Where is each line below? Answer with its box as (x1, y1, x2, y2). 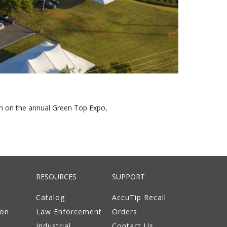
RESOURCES (35, 172, 77, 182)
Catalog (35, 193, 65, 203)
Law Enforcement (35, 207, 102, 217)
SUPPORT (112, 172, 145, 182)
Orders (112, 207, 138, 217)
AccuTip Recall (112, 193, 167, 203)
